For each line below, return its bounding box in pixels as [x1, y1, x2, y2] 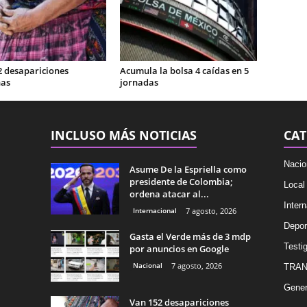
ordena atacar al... [129, 188, 209, 200]
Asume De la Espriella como [129, 163, 247, 175]
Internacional [132, 206, 177, 215]
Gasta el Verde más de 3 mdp [129, 230, 251, 243]
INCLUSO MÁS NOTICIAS [50, 127, 197, 143]
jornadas [119, 76, 158, 88]
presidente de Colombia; [129, 175, 233, 188]
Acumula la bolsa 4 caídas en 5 [119, 64, 249, 77]
